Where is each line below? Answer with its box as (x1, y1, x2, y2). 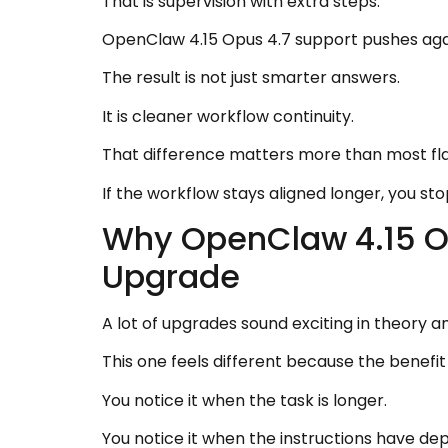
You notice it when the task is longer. (102, 388, 387, 412)
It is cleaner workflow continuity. (102, 104, 354, 128)
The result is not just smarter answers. (102, 66, 400, 90)
